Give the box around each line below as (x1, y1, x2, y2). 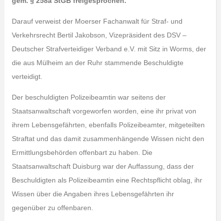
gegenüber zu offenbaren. (11, 204, 93, 212)
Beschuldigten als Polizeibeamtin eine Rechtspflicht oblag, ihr (11, 176, 202, 184)
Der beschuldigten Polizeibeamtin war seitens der (11, 93, 166, 101)
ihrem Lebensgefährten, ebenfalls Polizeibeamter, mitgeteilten (11, 121, 205, 129)
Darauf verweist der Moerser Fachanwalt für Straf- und (11, 17, 183, 25)
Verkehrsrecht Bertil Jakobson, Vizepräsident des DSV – (11, 31, 186, 39)
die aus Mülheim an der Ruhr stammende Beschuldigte (11, 59, 184, 67)
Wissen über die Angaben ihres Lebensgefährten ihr (11, 190, 174, 198)
